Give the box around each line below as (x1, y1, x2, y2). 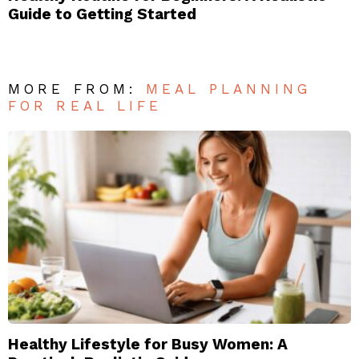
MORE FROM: (8, 81, 147, 98)
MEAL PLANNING (146, 81, 312, 98)
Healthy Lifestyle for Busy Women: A (8, 335, 288, 354)
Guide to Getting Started (8, 5, 196, 24)
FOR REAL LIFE (8, 98, 163, 115)
